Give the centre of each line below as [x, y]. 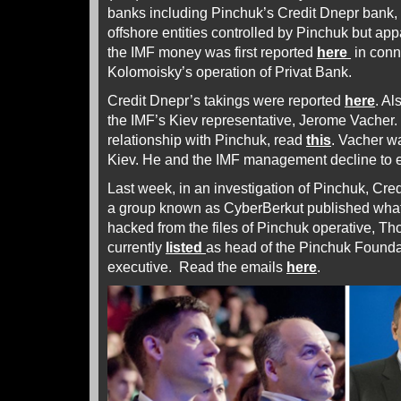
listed [186, 247]
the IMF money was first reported [212, 52]
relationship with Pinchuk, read [207, 140]
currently [137, 247]
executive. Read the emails [197, 267]
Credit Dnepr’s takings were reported [226, 100]
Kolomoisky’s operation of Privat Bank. [235, 72]
